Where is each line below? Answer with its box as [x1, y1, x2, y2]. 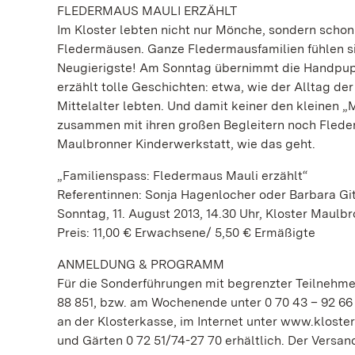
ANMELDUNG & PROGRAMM [57, 257, 224, 272]
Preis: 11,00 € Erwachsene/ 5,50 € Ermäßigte [57, 225, 315, 240]
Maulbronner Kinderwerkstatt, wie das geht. [57, 136, 315, 151]
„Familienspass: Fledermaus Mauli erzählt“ [57, 168, 307, 183]
